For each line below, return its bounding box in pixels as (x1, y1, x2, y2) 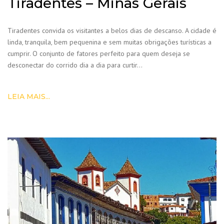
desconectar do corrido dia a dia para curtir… (7, 60, 142, 69)
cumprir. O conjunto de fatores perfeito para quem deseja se (7, 48, 190, 58)
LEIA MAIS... (7, 91, 50, 101)
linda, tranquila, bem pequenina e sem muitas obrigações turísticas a (7, 37, 211, 46)
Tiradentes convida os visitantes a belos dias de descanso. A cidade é (7, 25, 216, 35)
